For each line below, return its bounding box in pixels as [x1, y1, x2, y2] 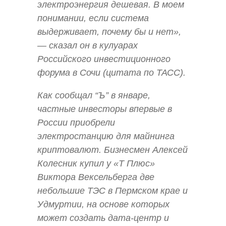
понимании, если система [37, 13, 149, 24]
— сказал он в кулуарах [37, 40, 138, 51]
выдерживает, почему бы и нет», [37, 27, 181, 37]
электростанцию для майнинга [37, 131, 175, 142]
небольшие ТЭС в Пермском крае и [37, 186, 188, 196]
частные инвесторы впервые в [37, 104, 172, 115]
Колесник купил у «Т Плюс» [37, 158, 155, 169]
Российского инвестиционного [37, 54, 171, 65]
